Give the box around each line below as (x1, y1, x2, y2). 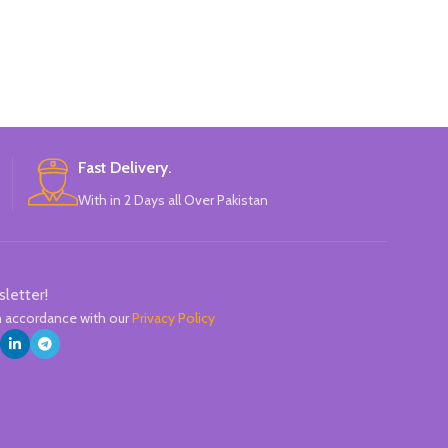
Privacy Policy (132, 309, 216, 327)
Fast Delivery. (78, 158, 172, 177)
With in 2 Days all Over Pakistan (78, 191, 268, 209)
